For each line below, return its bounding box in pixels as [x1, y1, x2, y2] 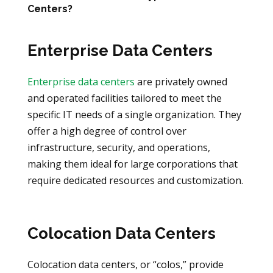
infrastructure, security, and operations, [27, 140, 210, 154]
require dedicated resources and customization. [27, 173, 243, 187]
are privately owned [134, 74, 227, 88]
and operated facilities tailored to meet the [27, 91, 222, 105]
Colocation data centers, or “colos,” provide [27, 258, 224, 272]
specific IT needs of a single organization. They [27, 107, 241, 121]
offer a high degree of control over [27, 124, 186, 138]
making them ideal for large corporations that [27, 157, 238, 171]
